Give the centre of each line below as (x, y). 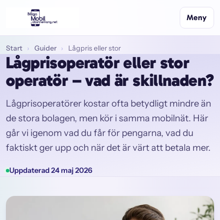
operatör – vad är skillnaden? (110, 81)
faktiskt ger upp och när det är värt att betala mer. (108, 147)
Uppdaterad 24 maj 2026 (51, 171)
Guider (45, 48)
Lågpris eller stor (94, 48)
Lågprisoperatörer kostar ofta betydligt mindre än (109, 103)
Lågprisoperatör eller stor (98, 63)
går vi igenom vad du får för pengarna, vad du (100, 133)
